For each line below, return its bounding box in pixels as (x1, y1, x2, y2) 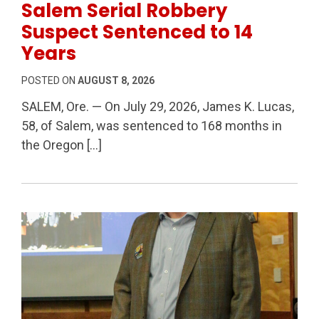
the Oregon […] (21, 137, 102, 153)
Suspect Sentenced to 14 (21, 19, 253, 46)
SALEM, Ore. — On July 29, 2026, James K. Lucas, (21, 99, 294, 115)
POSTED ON (21, 75, 78, 87)
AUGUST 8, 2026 (78, 75, 155, 87)
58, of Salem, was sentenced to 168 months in (21, 118, 282, 134)
